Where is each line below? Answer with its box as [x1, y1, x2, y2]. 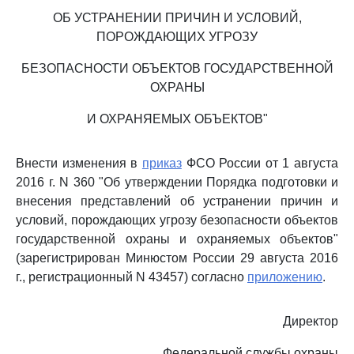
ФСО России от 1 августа [181, 156, 338, 170]
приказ [141, 156, 182, 170]
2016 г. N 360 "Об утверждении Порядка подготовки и [16, 175, 338, 189]
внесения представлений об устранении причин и [16, 194, 338, 208]
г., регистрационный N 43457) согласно [16, 270, 247, 284]
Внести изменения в [16, 156, 142, 170]
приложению [247, 270, 322, 284]
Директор [283, 314, 338, 328]
